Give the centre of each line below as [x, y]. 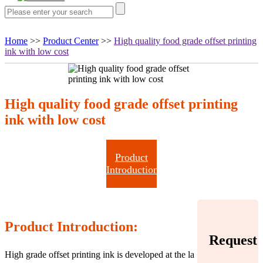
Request [233, 240]
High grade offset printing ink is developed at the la [100, 254]
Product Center [71, 41]
